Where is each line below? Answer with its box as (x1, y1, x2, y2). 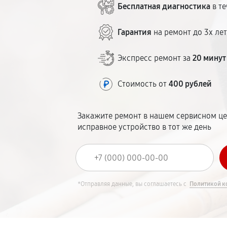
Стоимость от (118, 79, 169, 89)
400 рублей (169, 79, 212, 89)
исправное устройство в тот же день (78, 122, 212, 132)
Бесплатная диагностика (118, 2, 211, 11)
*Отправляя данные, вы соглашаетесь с (78, 180, 188, 187)
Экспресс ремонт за (118, 53, 193, 63)
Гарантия (118, 27, 152, 37)
